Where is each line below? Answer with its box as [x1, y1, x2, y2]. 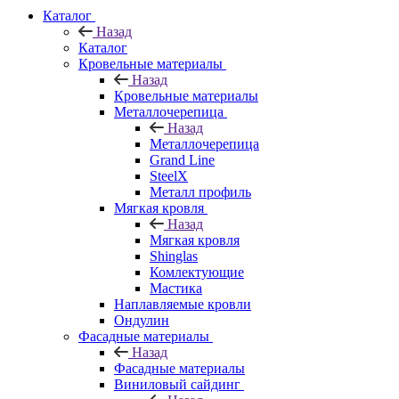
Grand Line [150, 151, 215, 167]
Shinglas [150, 248, 198, 264]
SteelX [150, 167, 188, 183]
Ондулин [114, 312, 169, 328]
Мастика [150, 280, 202, 296]
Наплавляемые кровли [114, 296, 251, 312]
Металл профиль [150, 183, 251, 199]
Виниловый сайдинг [114, 376, 240, 392]
